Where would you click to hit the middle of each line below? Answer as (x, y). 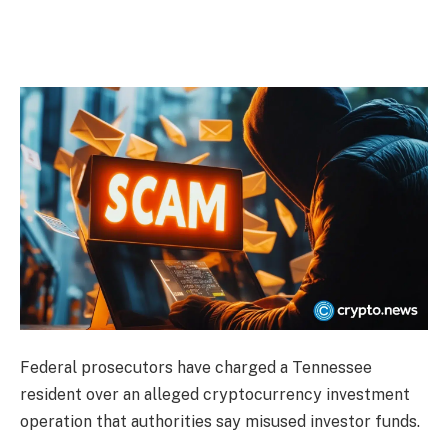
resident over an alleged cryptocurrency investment (215, 395)
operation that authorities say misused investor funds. (220, 422)
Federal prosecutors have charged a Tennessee (196, 368)
